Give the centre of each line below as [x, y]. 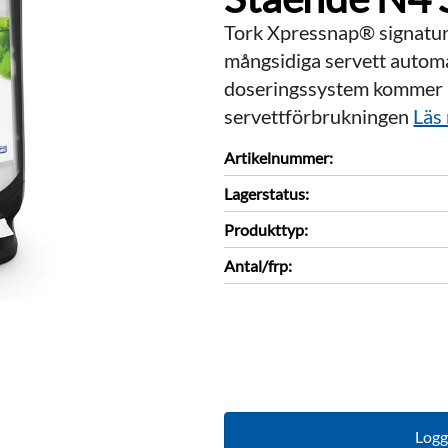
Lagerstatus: [267, 193]
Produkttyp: [266, 229]
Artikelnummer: [279, 157]
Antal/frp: [258, 265]
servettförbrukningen [319, 115]
